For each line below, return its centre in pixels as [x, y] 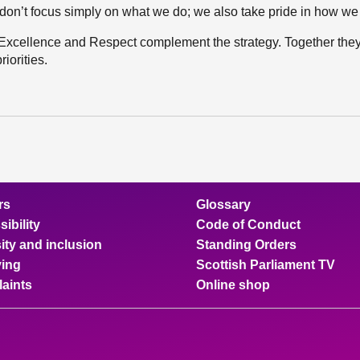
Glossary [223, 205]
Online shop [233, 285]
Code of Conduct [248, 225]
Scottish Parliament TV [266, 265]
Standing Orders [246, 245]
